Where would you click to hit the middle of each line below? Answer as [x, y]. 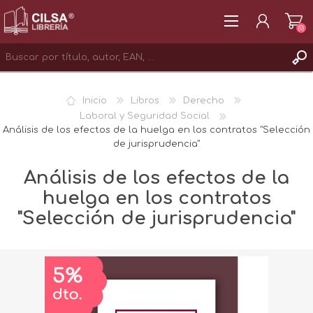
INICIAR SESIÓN [64, 104]
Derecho [203, 101]
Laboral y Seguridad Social [145, 116]
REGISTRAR [53, 85]
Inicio [94, 101]
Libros [145, 101]
